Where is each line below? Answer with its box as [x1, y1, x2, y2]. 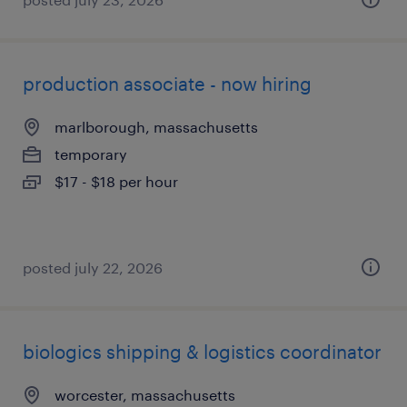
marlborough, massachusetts [55, 118, 258, 135]
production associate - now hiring [23, 73, 312, 94]
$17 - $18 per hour [55, 173, 178, 190]
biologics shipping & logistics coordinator [23, 341, 382, 362]
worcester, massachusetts [55, 386, 235, 403]
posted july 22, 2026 [23, 259, 163, 276]
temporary [55, 145, 127, 163]
